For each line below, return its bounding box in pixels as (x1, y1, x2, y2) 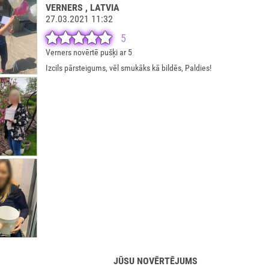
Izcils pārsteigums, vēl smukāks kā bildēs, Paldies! (45, 63, 211, 73)
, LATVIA (85, 2, 119, 13)
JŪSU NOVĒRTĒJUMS (113, 255, 198, 267)
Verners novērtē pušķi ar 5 (45, 47, 132, 57)
